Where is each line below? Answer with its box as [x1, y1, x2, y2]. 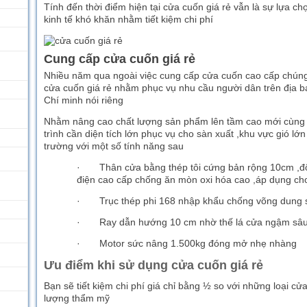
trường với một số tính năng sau [44, 140, 184, 151]
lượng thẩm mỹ [44, 293, 110, 304]
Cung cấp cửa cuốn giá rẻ [44, 52, 195, 66]
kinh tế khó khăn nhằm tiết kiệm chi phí [44, 14, 213, 25]
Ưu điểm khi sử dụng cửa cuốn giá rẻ [44, 258, 263, 272]
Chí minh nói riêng [44, 95, 123, 106]
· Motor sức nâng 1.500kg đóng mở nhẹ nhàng [77, 238, 297, 249]
